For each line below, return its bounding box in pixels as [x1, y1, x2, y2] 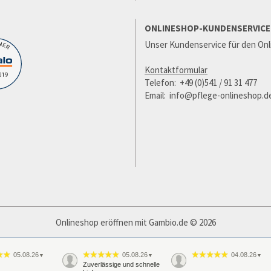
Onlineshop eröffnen [55, 217, 133, 228]
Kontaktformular [145, 64, 207, 76]
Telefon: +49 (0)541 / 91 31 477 [145, 77, 257, 88]
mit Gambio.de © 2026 [132, 217, 216, 228]
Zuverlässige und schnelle [83, 261, 160, 268]
